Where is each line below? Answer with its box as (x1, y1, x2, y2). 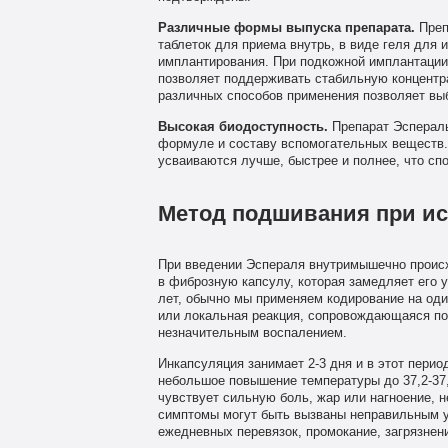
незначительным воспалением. (157, 325, 347, 340)
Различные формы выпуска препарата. (157, 20, 415, 35)
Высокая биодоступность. (157, 119, 328, 134)
